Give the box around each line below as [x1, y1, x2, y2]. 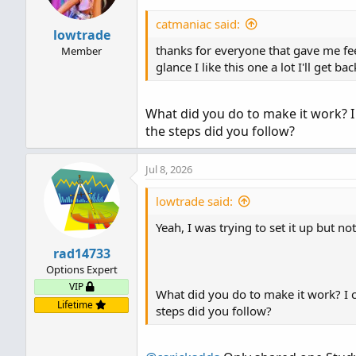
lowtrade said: [156, 193, 233, 209]
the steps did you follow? [145, 122, 295, 140]
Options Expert [45, 262, 118, 277]
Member [61, 44, 102, 58]
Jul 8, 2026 [145, 162, 192, 176]
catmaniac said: [156, 16, 240, 32]
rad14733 [52, 245, 110, 262]
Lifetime [56, 298, 95, 311]
